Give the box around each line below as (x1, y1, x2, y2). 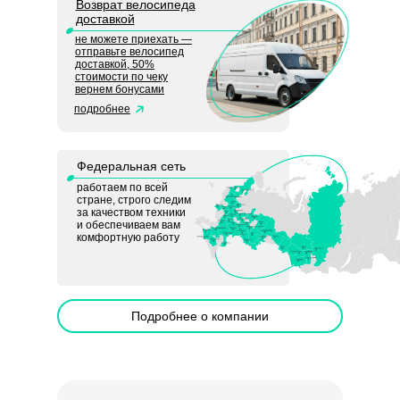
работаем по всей (77, 181, 168, 194)
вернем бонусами (75, 83, 164, 96)
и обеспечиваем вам (77, 219, 180, 231)
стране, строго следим (77, 194, 191, 206)
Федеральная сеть (77, 159, 186, 173)
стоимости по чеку (75, 71, 168, 83)
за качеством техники (77, 206, 186, 219)
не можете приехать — (75, 33, 192, 46)
